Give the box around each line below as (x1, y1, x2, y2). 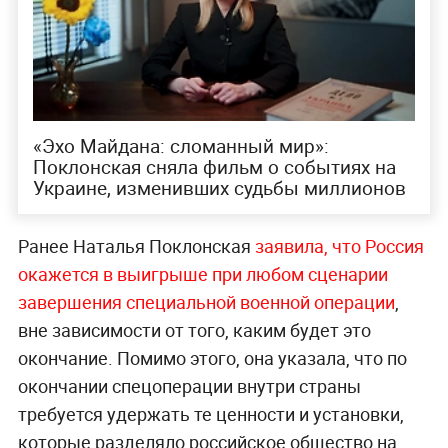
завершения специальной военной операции (17, 290, 395, 315)
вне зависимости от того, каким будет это (17, 318, 371, 343)
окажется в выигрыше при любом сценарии (17, 262, 388, 287)
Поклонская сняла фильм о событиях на (32, 154, 396, 181)
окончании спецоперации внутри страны (17, 374, 361, 399)
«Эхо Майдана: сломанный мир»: (32, 133, 329, 160)
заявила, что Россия (254, 234, 424, 259)
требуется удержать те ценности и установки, (17, 402, 404, 427)
